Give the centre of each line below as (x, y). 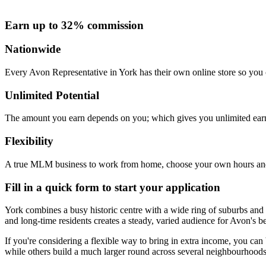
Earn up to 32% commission (74, 25)
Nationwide (33, 49)
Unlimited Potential (52, 95)
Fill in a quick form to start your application (113, 187)
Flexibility (29, 141)
